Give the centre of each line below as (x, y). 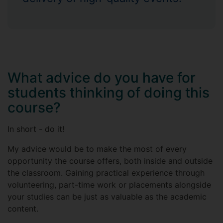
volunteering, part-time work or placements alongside (109, 185)
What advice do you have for (102, 78)
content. (23, 209)
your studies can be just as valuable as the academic (107, 197)
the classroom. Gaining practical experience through (106, 173)
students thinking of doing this (109, 93)
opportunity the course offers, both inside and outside (110, 161)
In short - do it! (36, 129)
